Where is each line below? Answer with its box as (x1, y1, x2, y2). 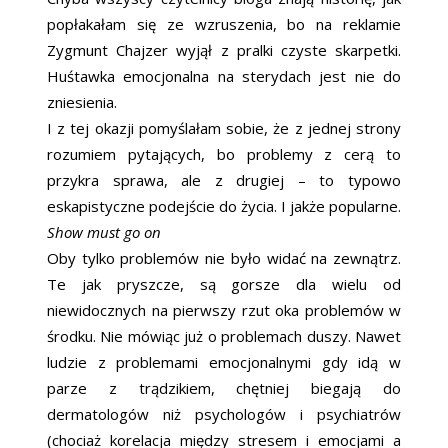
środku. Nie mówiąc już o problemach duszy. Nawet (47, 325, 401, 346)
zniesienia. (47, 91, 117, 112)
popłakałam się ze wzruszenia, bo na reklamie (47, 13, 401, 34)
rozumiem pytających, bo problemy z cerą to (47, 143, 401, 164)
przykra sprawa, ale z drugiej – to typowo (47, 169, 401, 190)
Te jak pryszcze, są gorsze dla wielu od (47, 273, 401, 294)
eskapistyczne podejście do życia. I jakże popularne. (47, 195, 401, 216)
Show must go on (47, 221, 161, 242)
